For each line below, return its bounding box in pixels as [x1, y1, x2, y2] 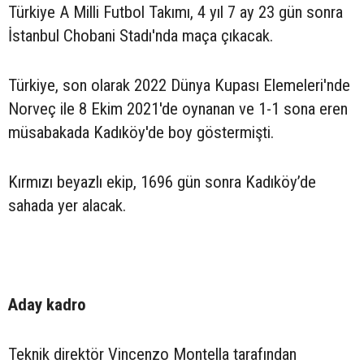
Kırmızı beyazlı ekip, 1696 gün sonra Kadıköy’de [8, 171, 316, 192]
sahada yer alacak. [8, 195, 126, 215]
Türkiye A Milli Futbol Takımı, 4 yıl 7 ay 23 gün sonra [8, 2, 343, 22]
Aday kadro [8, 294, 86, 314]
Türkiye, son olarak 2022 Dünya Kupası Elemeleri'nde [8, 75, 350, 95]
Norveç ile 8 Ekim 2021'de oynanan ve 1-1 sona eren [8, 98, 348, 119]
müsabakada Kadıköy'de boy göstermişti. [8, 122, 274, 142]
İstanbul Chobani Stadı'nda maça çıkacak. [8, 25, 273, 45]
